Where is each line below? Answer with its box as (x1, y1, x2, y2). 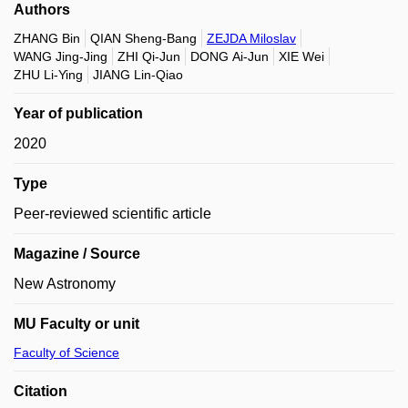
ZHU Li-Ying (14, 67, 83, 82)
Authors (14, 2, 70, 17)
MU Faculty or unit (14, 316, 139, 331)
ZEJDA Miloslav (207, 31, 296, 46)
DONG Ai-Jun (190, 49, 269, 64)
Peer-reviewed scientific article (14, 206, 211, 221)
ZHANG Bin (14, 31, 80, 46)
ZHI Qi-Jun (117, 49, 180, 64)
